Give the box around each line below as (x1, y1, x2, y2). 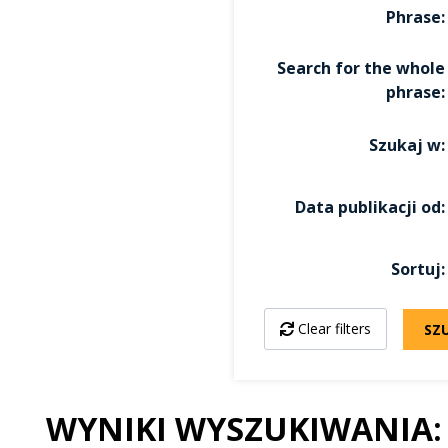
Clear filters (297, 319, 371, 338)
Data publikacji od (294, 196, 441, 218)
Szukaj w (368, 134, 441, 156)
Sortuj (390, 258, 441, 280)
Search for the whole (276, 57, 445, 79)
